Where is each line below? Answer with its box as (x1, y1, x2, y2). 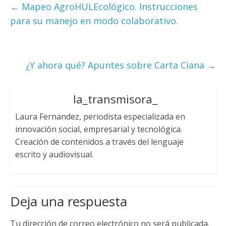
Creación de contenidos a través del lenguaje (15, 136, 184, 147)
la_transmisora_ (73, 91, 157, 106)
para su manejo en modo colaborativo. (10, 14, 178, 27)
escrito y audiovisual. (15, 148, 93, 160)
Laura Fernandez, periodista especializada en (15, 110, 185, 122)
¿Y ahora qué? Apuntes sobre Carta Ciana (26, 59, 207, 71)
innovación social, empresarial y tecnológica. (15, 123, 182, 135)
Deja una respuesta (10, 192, 127, 210)
